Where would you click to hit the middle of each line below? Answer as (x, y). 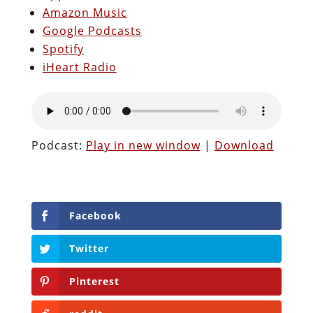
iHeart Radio (79, 67)
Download (244, 145)
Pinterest (94, 282)
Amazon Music (85, 12)
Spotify (63, 49)
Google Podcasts (92, 30)
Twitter (89, 248)
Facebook (95, 215)
